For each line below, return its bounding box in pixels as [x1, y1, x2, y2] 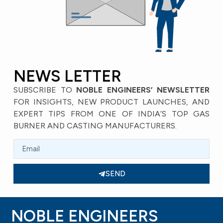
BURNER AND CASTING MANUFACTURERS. [13, 120, 177, 130]
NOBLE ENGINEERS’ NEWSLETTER [76, 85, 210, 95]
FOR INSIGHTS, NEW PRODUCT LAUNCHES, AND [13, 97, 210, 107]
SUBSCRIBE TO [13, 85, 76, 95]
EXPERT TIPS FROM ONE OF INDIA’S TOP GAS [13, 109, 210, 118]
